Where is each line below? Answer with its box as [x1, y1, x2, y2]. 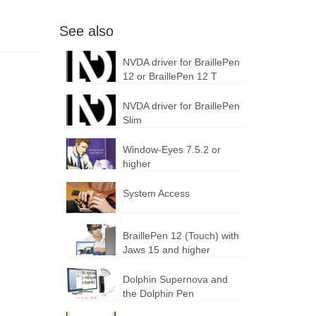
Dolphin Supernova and [122, 273, 228, 285]
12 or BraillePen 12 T [122, 71, 217, 82]
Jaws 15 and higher [122, 243, 210, 255]
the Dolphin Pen [122, 287, 194, 299]
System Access [122, 188, 190, 199]
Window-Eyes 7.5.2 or [122, 144, 221, 155]
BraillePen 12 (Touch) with [122, 229, 239, 241]
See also [59, 23, 114, 39]
